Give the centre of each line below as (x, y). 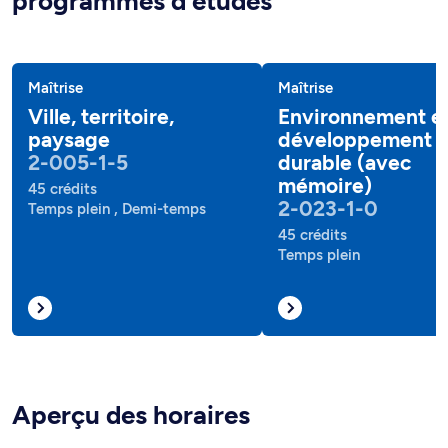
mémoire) (325, 185)
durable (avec (344, 162)
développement (355, 139)
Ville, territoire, (101, 116)
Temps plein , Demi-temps (117, 209)
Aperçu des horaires (131, 415)
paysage (69, 139)
